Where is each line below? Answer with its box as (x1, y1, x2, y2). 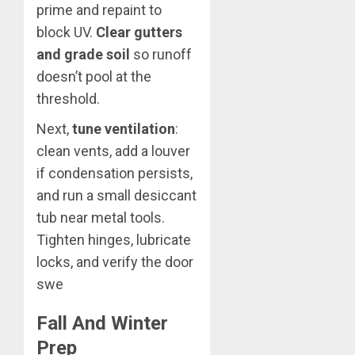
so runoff (130, 46, 192, 63)
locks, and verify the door (36, 254, 193, 271)
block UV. (36, 24, 96, 41)
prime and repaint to (36, 2, 162, 19)
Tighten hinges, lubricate (36, 231, 191, 249)
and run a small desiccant (36, 187, 197, 204)
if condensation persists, (36, 165, 193, 182)
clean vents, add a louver (36, 143, 190, 160)
